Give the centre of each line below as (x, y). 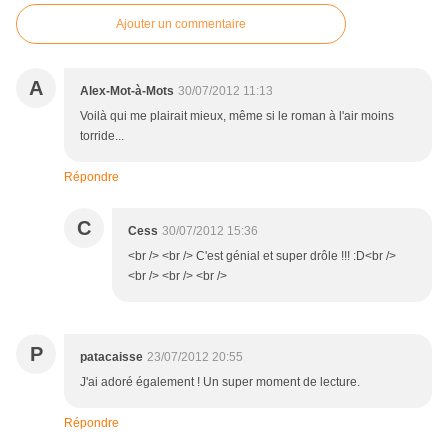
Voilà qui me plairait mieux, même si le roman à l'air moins (237, 116)
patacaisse (111, 357)
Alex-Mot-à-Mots (127, 91)
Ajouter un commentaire (181, 24)
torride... (102, 136)
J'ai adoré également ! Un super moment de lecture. (220, 382)
